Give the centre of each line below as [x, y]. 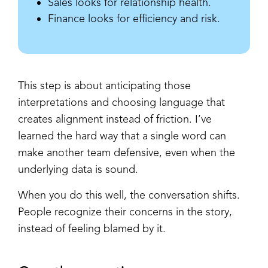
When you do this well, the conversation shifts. [129, 195]
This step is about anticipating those [104, 86]
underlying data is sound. [78, 170]
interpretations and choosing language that [121, 103]
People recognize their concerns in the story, [125, 212]
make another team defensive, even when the [127, 153]
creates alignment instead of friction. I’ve [115, 119]
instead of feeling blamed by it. [92, 229]
